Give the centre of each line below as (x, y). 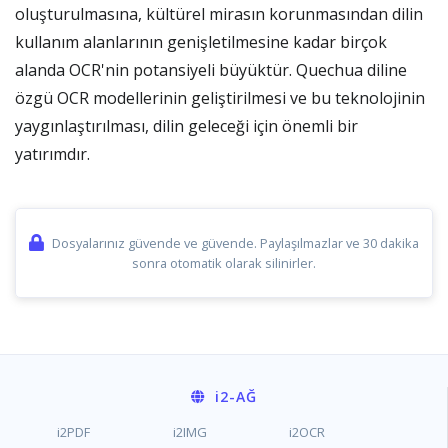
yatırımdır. (52, 154)
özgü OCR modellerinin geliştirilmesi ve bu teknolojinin (220, 98)
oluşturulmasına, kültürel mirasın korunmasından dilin (219, 14)
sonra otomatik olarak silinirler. (224, 263)
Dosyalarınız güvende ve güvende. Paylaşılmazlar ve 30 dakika (235, 243)
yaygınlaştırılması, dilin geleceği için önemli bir (186, 126)
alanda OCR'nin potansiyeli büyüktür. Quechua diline (211, 70)
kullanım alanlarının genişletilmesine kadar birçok (201, 42)
